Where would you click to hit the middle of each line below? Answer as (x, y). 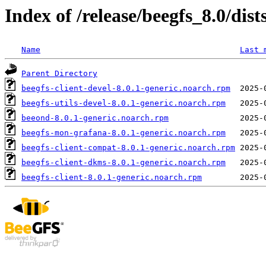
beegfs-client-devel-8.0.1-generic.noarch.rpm (126, 88)
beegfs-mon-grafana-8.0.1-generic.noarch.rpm (123, 133)
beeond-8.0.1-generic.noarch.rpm (95, 118)
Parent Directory (59, 74)
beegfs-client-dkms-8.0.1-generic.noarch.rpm (123, 163)
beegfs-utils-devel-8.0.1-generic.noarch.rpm (123, 103)
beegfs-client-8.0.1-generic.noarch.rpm (112, 178)
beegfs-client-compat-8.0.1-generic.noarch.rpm (128, 148)
